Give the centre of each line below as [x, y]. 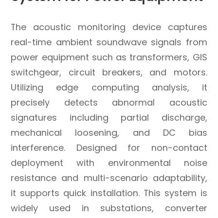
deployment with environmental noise [109, 163]
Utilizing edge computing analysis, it [109, 87]
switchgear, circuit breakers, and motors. [109, 72]
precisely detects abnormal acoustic [109, 102]
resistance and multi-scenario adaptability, [109, 178]
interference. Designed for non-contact [109, 147]
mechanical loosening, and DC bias [109, 132]
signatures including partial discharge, [109, 117]
